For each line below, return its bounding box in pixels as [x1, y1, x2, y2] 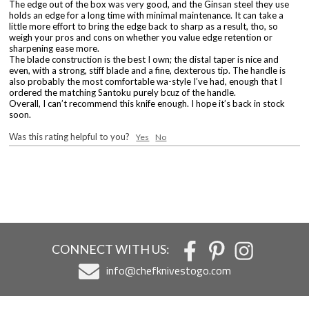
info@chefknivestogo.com [106, 261, 231, 279]
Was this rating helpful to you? [9, 130, 137, 142]
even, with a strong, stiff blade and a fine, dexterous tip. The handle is [9, 64, 286, 76]
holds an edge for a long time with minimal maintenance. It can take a [9, 9, 284, 21]
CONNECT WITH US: [51, 241, 170, 257]
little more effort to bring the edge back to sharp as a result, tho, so [9, 20, 279, 32]
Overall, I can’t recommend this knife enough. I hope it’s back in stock [9, 97, 286, 109]
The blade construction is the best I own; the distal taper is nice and [9, 53, 279, 65]
